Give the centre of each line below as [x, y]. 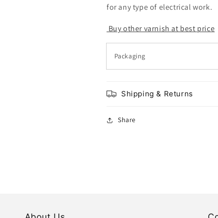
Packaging [129, 56]
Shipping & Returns [157, 94]
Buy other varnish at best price [161, 28]
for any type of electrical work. [160, 7]
